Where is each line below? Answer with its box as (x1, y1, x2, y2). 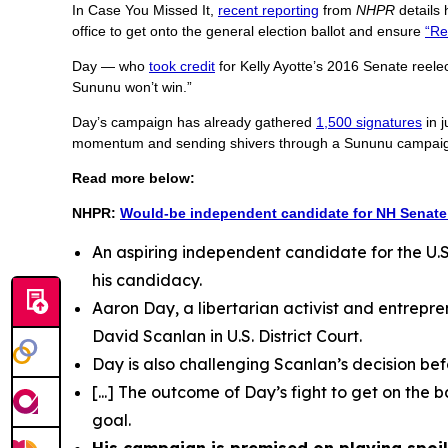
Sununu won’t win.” (72, 79, 192, 96)
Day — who (72, 58, 149, 75)
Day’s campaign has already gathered (72, 114, 316, 131)
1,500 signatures (316, 114, 422, 131)
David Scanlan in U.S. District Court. (92, 326, 362, 347)
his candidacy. (92, 270, 202, 291)
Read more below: (72, 170, 199, 187)
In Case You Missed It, (72, 2, 218, 19)
